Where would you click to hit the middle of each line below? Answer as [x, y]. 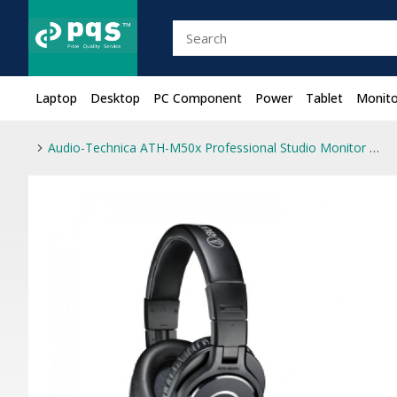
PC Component [198, 98]
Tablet [324, 98]
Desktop [115, 98]
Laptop [56, 98]
